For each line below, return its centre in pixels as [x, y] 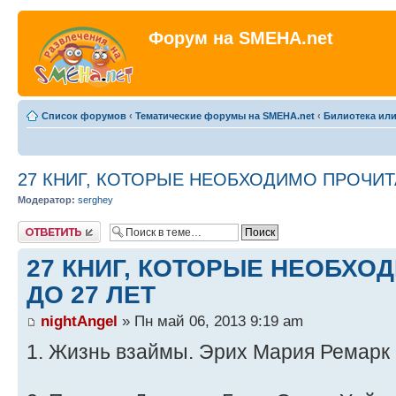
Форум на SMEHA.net [241, 38]
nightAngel [79, 320]
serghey [95, 200]
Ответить [39, 226]
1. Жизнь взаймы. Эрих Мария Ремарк [208, 351]
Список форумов [84, 116]
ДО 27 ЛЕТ [91, 294]
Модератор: [46, 200]
